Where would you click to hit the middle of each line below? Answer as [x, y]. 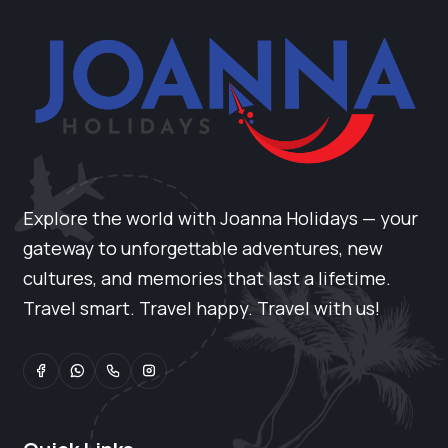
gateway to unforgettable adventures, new [203, 248]
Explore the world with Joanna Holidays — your [221, 218]
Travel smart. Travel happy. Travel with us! [202, 308]
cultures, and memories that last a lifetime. [207, 278]
